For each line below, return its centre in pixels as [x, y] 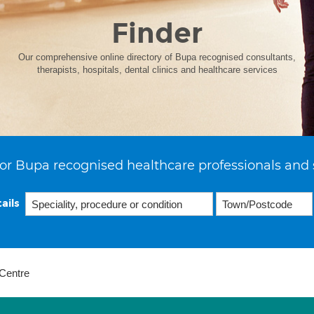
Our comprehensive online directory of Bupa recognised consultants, [157, 57]
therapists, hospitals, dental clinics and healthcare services [157, 70]
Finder [157, 33]
